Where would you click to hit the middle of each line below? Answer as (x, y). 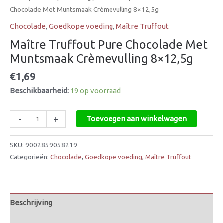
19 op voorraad (96, 91)
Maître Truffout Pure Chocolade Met (109, 44)
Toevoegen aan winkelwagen (136, 118)
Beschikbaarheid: (39, 91)
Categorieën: (30, 157)
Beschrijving (31, 202)
